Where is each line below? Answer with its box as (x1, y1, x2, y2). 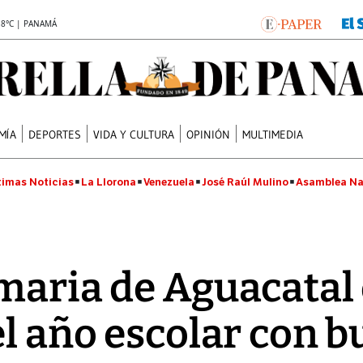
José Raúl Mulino (202, 175, 288, 189)
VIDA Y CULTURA (93, 126, 175, 142)
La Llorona (81, 175, 136, 189)
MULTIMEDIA (242, 126, 304, 142)
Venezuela (143, 175, 194, 189)
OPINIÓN (186, 126, 231, 142)
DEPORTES (28, 126, 82, 142)
